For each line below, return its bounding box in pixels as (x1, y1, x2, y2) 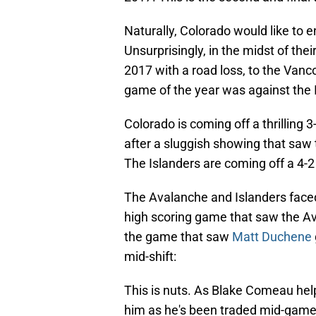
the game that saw (124, 229, 232, 245)
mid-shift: (124, 249, 176, 265)
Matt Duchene (232, 229, 312, 245)
